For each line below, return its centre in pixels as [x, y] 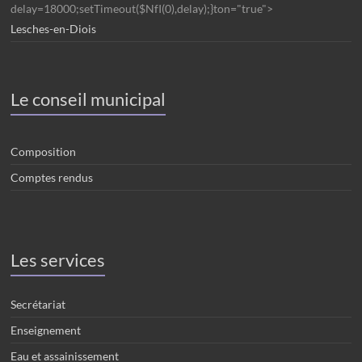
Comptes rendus [52, 177]
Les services [58, 260]
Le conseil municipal [88, 99]
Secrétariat [38, 304]
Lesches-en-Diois [54, 29]
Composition [44, 152]
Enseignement [46, 330]
